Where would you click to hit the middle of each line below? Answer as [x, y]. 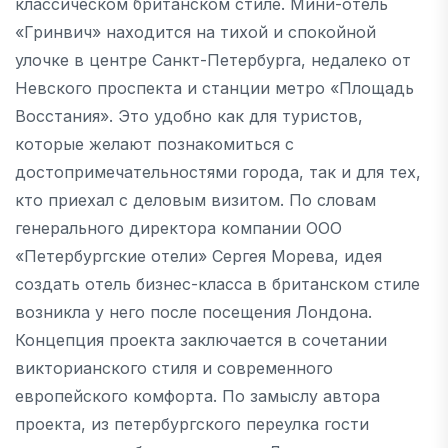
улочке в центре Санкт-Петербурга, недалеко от [213, 59]
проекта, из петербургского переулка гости [192, 423]
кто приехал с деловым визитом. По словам [195, 199]
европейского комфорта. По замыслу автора [197, 395]
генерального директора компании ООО [178, 227]
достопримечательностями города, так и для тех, [218, 171]
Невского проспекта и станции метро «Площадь [214, 87]
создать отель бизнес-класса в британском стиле [217, 283]
